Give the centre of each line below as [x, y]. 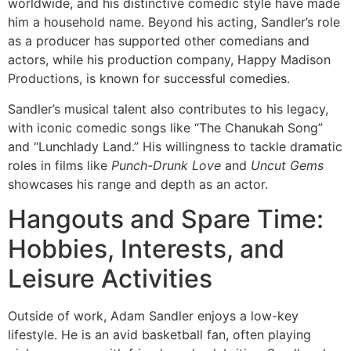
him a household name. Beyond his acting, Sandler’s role [174, 22]
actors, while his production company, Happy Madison [169, 60]
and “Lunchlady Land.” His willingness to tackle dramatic [175, 146]
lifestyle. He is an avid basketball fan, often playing [159, 335]
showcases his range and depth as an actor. [138, 184]
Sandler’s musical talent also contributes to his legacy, [168, 109]
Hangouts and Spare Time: [166, 219]
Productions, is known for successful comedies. [149, 79]
